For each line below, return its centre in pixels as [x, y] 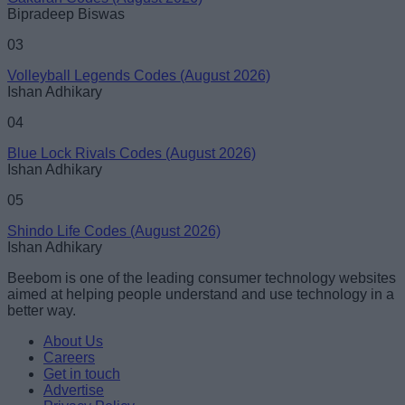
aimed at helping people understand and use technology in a [201, 294]
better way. [42, 310]
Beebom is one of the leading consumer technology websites [202, 278]
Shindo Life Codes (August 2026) [114, 231]
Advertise [74, 390]
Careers [69, 357]
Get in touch [82, 373]
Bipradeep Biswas [66, 14]
